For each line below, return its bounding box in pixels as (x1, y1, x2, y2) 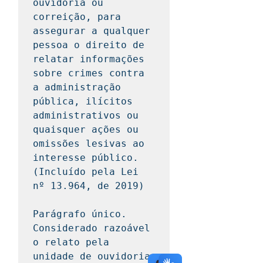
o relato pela (33, 237, 109, 248)
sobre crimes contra (33, 68, 144, 79)
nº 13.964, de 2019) (33, 180, 144, 191)
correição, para (33, 11, 121, 22)
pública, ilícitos (33, 96, 133, 107)
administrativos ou (33, 110, 139, 121)
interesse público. (33, 152, 139, 163)
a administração (33, 82, 121, 93)
